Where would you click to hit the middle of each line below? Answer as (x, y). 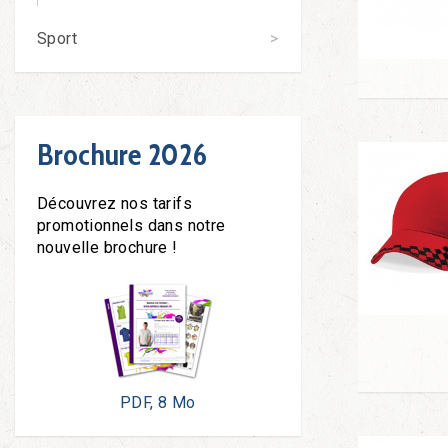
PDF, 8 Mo (158, 402)
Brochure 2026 (122, 154)
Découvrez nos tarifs (114, 203)
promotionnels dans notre (131, 225)
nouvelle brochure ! (107, 247)
